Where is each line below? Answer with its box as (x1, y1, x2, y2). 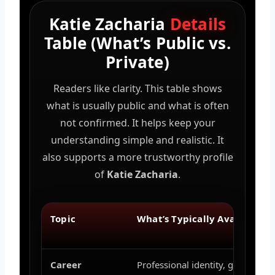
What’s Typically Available (137, 212, 263, 225)
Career (50, 258, 82, 271)
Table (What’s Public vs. (44, 31, 231, 54)
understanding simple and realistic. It (51, 133, 224, 147)
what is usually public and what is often (46, 98, 229, 112)
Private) (106, 50, 169, 73)
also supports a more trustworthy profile (42, 150, 233, 164)
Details (169, 12, 227, 35)
